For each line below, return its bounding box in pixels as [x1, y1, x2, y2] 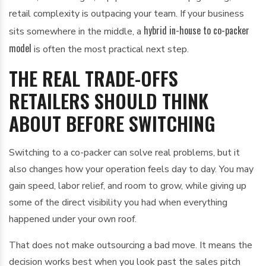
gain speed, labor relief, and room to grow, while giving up [9, 179, 246, 192]
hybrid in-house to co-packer [144, 23, 249, 37]
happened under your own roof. [9, 213, 137, 226]
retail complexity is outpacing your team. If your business [9, 7, 244, 20]
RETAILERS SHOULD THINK [9, 87, 208, 115]
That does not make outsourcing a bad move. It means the [9, 239, 252, 252]
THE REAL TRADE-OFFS [9, 64, 178, 92]
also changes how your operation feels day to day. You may [9, 163, 254, 176]
